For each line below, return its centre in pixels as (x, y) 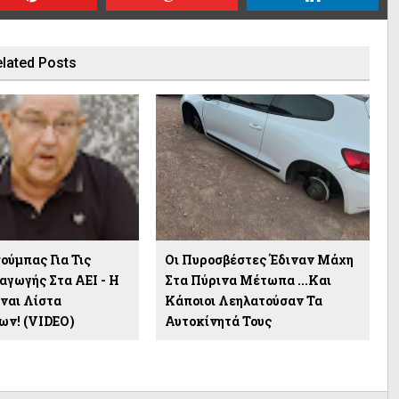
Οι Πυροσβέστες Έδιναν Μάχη (259, 259)
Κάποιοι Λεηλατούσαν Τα (243, 300)
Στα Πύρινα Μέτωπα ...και (248, 280)
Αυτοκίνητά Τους (218, 321)
